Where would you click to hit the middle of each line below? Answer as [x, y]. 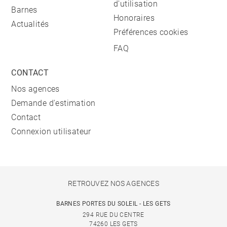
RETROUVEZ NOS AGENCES [113, 183]
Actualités [30, 24]
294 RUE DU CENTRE [113, 215]
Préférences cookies [151, 32]
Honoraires [134, 18]
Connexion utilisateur [51, 131]
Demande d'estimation [53, 103]
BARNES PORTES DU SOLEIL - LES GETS [113, 204]
